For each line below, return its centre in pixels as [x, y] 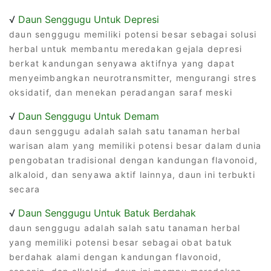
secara [25, 189]
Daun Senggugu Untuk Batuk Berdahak [107, 213]
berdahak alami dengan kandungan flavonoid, [116, 256]
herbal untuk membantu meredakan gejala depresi [126, 48]
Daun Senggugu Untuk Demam [89, 116]
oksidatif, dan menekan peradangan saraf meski [121, 92]
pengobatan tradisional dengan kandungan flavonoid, [134, 160]
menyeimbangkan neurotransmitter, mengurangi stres [133, 77]
